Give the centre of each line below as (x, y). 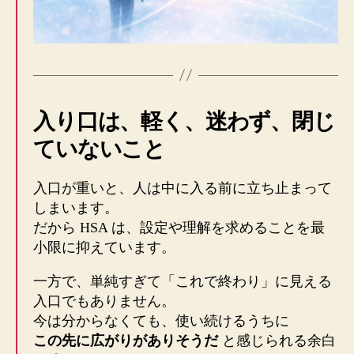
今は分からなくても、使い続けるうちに (161, 320)
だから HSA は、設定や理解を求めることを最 (179, 227)
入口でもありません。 (104, 301)
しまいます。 (76, 207)
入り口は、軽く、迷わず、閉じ (184, 121)
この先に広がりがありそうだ (126, 340)
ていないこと (100, 149)
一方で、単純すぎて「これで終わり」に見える (183, 281)
